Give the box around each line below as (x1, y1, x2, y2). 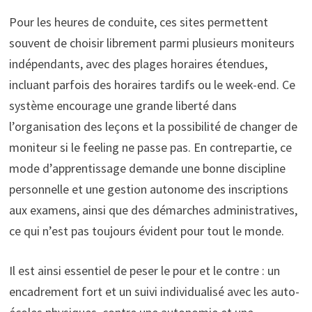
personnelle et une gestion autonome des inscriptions (8, 181, 288, 198)
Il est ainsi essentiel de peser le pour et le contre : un (8, 263, 280, 279)
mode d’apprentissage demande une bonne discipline (8, 160, 286, 177)
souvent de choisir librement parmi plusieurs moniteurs (8, 35, 295, 52)
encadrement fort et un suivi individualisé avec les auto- (8, 283, 299, 300)
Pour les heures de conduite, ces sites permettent (8, 14, 268, 31)
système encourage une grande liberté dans (8, 97, 237, 114)
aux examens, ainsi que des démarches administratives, (8, 202, 297, 219)
